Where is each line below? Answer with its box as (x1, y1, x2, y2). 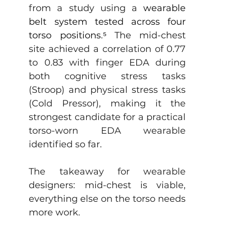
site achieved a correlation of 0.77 (29, 43, 186, 54)
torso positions (29, 29, 101, 41)
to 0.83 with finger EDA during (29, 56, 186, 68)
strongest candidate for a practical (29, 111, 186, 123)
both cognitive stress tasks (29, 70, 186, 82)
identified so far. (29, 138, 105, 150)
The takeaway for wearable (29, 165, 186, 177)
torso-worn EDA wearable (29, 125, 186, 136)
